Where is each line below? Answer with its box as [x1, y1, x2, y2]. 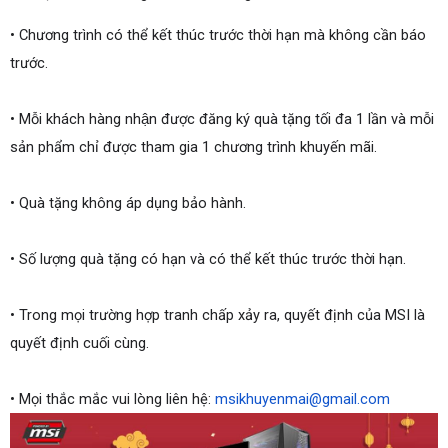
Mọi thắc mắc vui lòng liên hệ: [19, 390, 215, 408]
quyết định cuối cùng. [10, 334, 149, 352]
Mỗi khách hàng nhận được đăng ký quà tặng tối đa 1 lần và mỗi [19, 110, 434, 128]
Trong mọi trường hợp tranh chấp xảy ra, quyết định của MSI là [19, 306, 425, 324]
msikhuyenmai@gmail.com [215, 390, 390, 408]
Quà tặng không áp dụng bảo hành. [19, 194, 246, 212]
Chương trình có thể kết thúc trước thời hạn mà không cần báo [19, 26, 426, 44]
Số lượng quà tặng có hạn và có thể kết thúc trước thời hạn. [19, 250, 406, 268]
